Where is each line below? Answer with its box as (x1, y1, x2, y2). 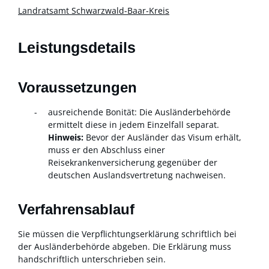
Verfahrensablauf (18, 201, 134, 218)
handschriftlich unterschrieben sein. (18, 253, 166, 265)
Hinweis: (48, 131, 83, 143)
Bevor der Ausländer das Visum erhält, (83, 131, 241, 143)
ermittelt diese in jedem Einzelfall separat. (48, 118, 219, 130)
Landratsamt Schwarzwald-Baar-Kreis (18, 4, 169, 16)
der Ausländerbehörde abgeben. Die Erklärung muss (18, 241, 231, 253)
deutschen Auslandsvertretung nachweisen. (48, 169, 226, 181)
